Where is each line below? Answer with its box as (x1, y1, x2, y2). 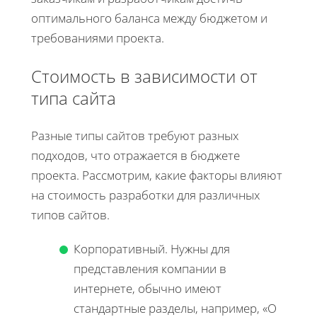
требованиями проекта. (31, 29, 164, 46)
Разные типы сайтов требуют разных (31, 127, 238, 144)
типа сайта (31, 86, 116, 110)
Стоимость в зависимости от (31, 64, 258, 88)
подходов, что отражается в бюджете (31, 146, 240, 163)
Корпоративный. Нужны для (74, 240, 230, 257)
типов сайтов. (31, 206, 110, 223)
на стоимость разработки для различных (31, 186, 260, 203)
